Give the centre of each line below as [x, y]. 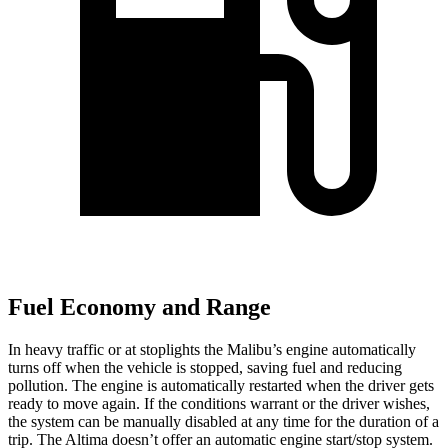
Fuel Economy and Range [139, 307]
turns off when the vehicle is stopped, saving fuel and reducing [205, 367]
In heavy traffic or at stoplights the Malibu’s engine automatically [212, 349]
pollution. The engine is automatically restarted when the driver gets [221, 385]
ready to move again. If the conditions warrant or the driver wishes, [219, 403]
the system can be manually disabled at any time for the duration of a [223, 421]
